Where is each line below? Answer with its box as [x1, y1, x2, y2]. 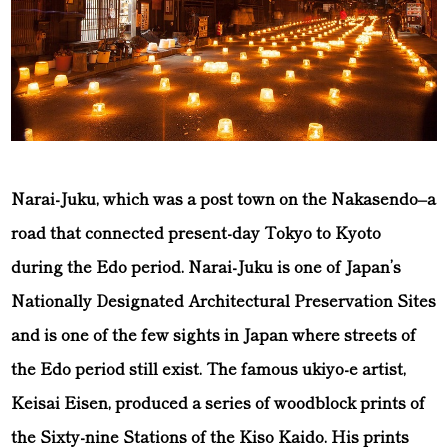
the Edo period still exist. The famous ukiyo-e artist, [11, 356, 407, 381]
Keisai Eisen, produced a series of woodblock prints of [11, 390, 426, 415]
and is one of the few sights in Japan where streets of [11, 322, 417, 347]
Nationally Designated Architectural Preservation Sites [11, 288, 437, 313]
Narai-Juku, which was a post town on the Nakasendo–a [11, 186, 437, 211]
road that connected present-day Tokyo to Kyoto [11, 220, 382, 245]
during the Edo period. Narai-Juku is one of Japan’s [11, 254, 402, 279]
